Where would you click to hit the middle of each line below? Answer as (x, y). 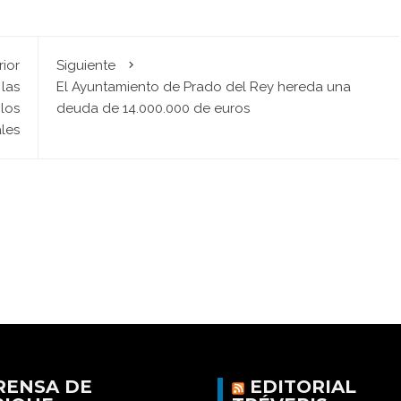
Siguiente (85, 65)
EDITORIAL (303, 387)
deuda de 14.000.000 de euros (153, 108)
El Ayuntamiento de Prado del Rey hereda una (203, 87)
